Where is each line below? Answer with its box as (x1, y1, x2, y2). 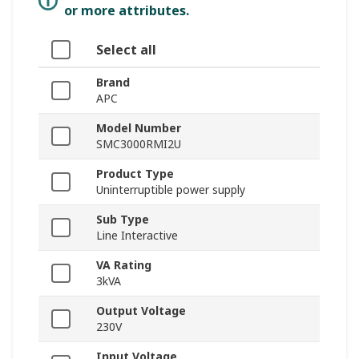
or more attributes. (64, 2, 189, 20)
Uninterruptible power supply (96, 182, 245, 198)
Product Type (96, 166, 174, 182)
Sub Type (96, 212, 149, 228)
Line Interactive (96, 228, 178, 244)
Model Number (96, 120, 181, 136)
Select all (96, 41, 156, 59)
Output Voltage (96, 303, 186, 319)
